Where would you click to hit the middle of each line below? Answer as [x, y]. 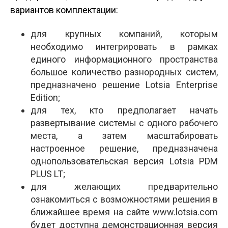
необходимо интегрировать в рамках [124, 47]
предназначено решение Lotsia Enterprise [124, 85]
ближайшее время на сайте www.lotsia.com [124, 212]
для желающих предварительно [124, 187]
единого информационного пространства [124, 59]
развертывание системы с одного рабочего [124, 123]
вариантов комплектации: [64, 10]
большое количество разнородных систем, [124, 72]
